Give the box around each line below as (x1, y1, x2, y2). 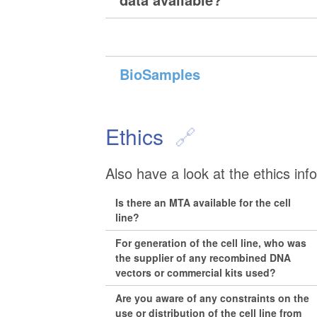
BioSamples (120, 64, 201, 85)
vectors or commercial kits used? (115, 265, 277, 279)
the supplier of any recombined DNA (115, 250, 292, 265)
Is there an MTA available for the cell (115, 195, 292, 209)
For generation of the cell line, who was (115, 235, 307, 250)
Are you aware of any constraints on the (115, 290, 310, 305)
